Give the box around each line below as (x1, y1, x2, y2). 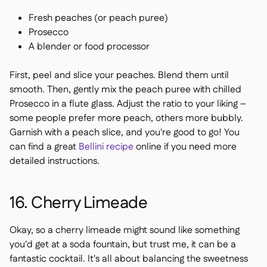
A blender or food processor (29, 40, 150, 54)
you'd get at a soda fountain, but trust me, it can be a (10, 238, 236, 252)
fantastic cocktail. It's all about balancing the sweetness (10, 252, 248, 266)
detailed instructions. (10, 154, 100, 168)
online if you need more (133, 140, 237, 154)
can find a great (10, 140, 79, 154)
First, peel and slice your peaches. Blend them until (10, 69, 229, 82)
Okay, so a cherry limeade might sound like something (10, 223, 240, 237)
